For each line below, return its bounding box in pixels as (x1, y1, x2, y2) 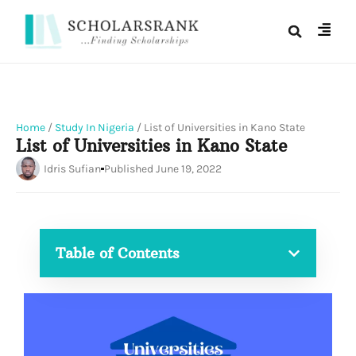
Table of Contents (56, 244, 180, 263)
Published (104, 161, 153, 176)
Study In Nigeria (55, 121, 134, 134)
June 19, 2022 (156, 161, 222, 176)
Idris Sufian (44, 161, 101, 176)
